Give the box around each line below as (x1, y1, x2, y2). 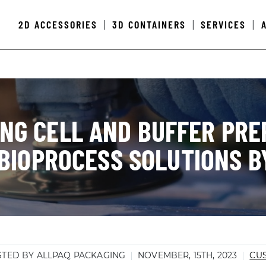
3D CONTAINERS (112, 18, 186, 31)
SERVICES (201, 18, 246, 31)
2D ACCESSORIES (18, 18, 98, 31)
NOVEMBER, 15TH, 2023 (138, 250, 237, 261)
